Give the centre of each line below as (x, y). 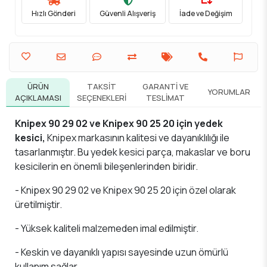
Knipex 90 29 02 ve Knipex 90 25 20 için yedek (119, 123)
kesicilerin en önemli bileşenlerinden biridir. (106, 166)
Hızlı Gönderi (54, 14)
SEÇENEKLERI (102, 97)
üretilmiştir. (38, 204)
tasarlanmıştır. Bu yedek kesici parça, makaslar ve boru (133, 152)
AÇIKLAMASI (38, 97)
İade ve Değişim (206, 14)
